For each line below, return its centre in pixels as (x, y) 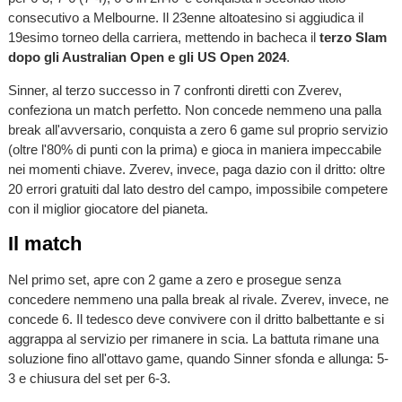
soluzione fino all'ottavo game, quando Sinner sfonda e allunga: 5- (198, 358)
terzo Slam (353, 37)
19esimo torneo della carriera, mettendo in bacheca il (163, 37)
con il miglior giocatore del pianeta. (108, 209)
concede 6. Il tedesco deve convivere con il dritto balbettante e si (196, 319)
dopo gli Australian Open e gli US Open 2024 (147, 57)
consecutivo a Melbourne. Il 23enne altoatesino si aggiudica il (185, 17)
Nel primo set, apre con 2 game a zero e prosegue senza (174, 279)
